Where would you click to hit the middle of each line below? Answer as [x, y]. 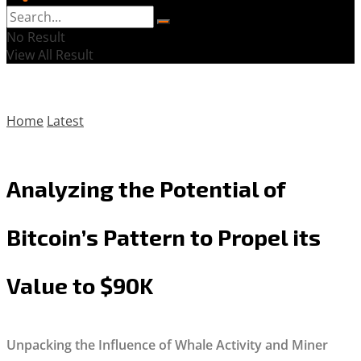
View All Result [50, 55]
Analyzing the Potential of [146, 188]
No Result [36, 37]
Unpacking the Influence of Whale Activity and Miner [167, 345]
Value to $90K [80, 285]
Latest [65, 121]
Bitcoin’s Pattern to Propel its [164, 237]
